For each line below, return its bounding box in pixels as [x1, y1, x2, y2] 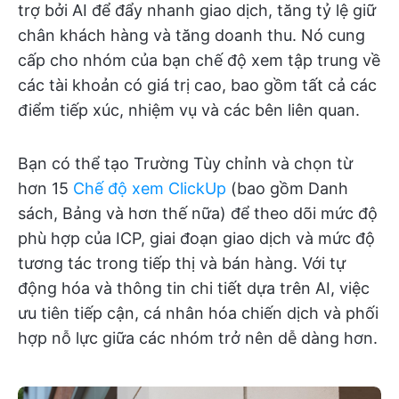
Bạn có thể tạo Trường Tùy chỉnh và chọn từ [18, 154, 353, 174]
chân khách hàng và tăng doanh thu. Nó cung [18, 26, 365, 45]
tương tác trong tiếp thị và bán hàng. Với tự [18, 254, 346, 273]
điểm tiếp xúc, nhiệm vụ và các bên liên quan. [18, 101, 360, 120]
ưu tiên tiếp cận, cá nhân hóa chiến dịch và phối [18, 304, 379, 323]
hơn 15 [18, 179, 73, 199]
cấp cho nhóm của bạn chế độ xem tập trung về [18, 51, 380, 70]
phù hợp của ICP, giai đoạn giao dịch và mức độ [18, 229, 375, 248]
